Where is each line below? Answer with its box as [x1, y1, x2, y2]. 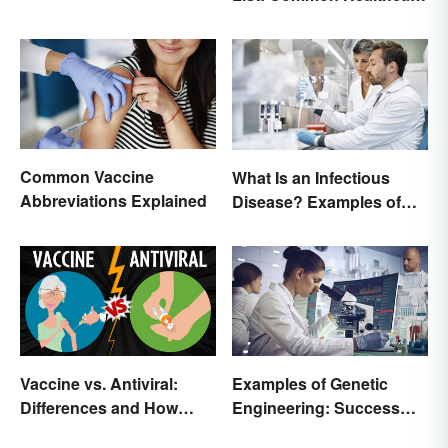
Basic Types [232, 213, 325, 237]
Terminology [232, 7, 327, 31]
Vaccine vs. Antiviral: [20, 372, 178, 395]
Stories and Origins [232, 420, 378, 443]
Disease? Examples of [232, 189, 401, 213]
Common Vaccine [20, 165, 154, 189]
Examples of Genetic [232, 372, 388, 395]
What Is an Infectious [232, 165, 390, 189]
